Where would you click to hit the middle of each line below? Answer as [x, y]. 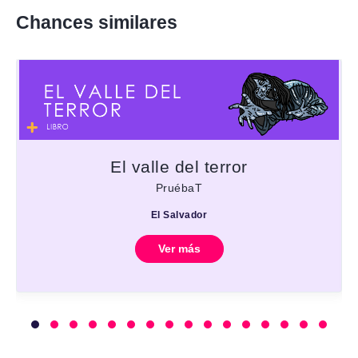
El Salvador [179, 215]
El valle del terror [179, 167]
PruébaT [179, 188]
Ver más [179, 249]
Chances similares [97, 23]
